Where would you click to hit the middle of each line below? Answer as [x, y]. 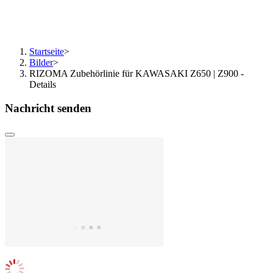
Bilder [41, 62]
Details [43, 84]
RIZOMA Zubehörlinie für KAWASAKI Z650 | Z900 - [136, 73]
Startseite [47, 51]
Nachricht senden [48, 108]
